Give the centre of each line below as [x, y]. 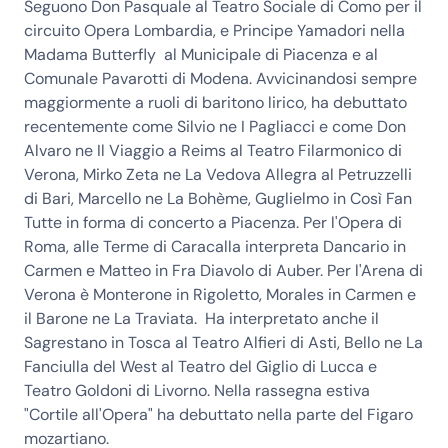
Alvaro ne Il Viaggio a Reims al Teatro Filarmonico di [213, 151]
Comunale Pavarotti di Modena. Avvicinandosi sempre [220, 79]
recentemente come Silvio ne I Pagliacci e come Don [215, 127]
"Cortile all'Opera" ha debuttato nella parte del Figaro [218, 415]
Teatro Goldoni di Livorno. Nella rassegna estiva [197, 391]
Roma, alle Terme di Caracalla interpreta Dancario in [215, 247]
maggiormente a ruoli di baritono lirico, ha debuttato [215, 103]
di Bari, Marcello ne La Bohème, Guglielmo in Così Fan [218, 199]
